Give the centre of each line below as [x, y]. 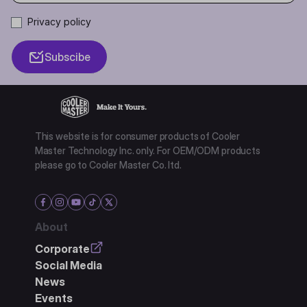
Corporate [62, 248]
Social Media [68, 265]
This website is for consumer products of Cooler [137, 136]
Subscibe [67, 57]
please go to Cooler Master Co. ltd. [108, 164]
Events [53, 298]
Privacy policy [59, 21]
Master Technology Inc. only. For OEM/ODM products [147, 150]
